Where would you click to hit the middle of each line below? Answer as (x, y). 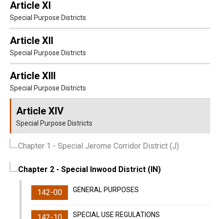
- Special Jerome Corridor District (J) (115, 146)
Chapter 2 (36, 169)
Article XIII (33, 76)
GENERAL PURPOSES (106, 190)
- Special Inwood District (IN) (108, 169)
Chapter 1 (34, 146)
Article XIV (40, 111)
